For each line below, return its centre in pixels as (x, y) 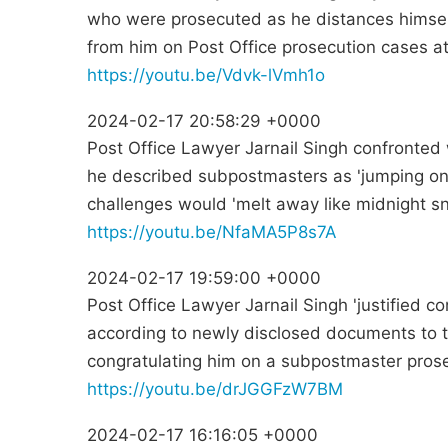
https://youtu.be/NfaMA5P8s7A (211, 232)
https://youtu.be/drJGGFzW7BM (215, 389)
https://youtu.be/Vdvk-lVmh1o (206, 75)
